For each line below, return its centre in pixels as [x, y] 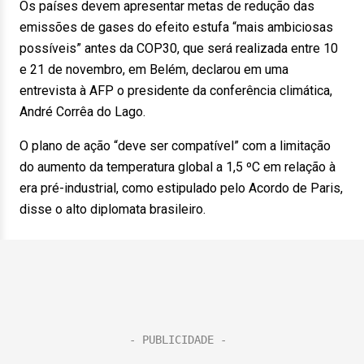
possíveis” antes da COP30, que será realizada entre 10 [179, 48]
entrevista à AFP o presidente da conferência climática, [176, 91]
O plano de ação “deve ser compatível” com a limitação [175, 146]
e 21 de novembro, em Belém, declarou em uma [154, 69]
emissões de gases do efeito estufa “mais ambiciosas [176, 27]
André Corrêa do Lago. [82, 112]
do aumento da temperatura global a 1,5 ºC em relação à [178, 167]
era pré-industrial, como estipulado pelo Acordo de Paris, [181, 188]
